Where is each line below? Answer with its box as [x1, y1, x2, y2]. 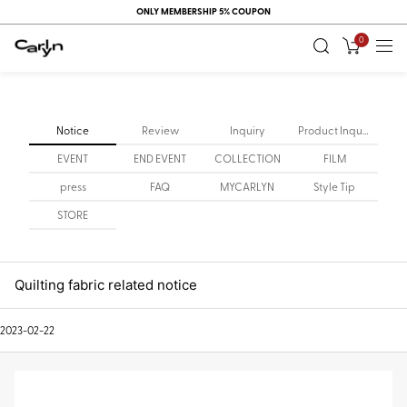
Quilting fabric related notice [15, 276, 197, 293]
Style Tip [313, 179, 355, 194]
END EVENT [134, 151, 186, 165]
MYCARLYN [220, 179, 274, 194]
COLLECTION [213, 151, 281, 165]
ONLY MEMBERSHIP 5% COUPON [136, 5, 271, 17]
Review [141, 123, 179, 137]
